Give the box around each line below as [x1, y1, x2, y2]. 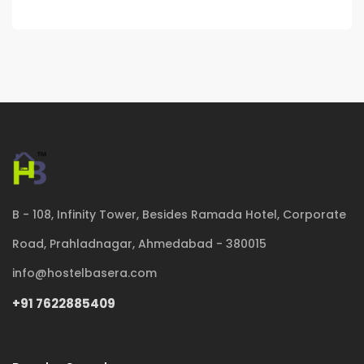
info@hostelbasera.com [12, 265, 157, 281]
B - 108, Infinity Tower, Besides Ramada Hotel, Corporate [12, 206, 346, 223]
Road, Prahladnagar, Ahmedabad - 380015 [12, 236, 266, 252]
